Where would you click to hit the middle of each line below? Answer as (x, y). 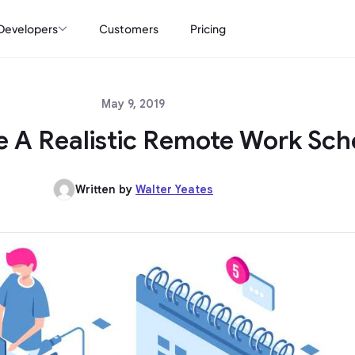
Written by (105, 189)
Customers (129, 29)
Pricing (208, 29)
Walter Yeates (174, 189)
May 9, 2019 (133, 104)
